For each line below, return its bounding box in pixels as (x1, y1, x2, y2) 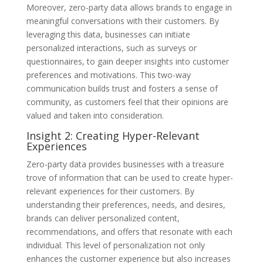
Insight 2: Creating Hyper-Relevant (26, 128, 200, 143)
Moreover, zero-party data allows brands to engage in (26, 1, 232, 13)
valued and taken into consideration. (26, 109, 164, 121)
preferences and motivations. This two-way (26, 69, 191, 80)
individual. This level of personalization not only (26, 239, 205, 251)
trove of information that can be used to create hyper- (26, 171, 233, 183)
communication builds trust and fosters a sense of (26, 82, 218, 94)
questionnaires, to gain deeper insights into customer (26, 55, 229, 67)
